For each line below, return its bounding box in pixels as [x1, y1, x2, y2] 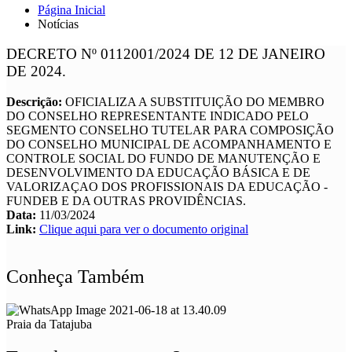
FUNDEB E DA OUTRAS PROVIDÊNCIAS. [6, 194, 246, 208]
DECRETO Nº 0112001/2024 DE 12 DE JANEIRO [6, 46, 325, 63]
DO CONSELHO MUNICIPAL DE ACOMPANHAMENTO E [6, 137, 332, 152]
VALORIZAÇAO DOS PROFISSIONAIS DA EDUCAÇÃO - [6, 180, 328, 194]
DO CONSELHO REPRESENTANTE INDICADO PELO [6, 109, 309, 123]
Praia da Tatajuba [6, 317, 92, 331]
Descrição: [6, 95, 65, 109]
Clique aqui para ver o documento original [39, 222, 248, 236]
